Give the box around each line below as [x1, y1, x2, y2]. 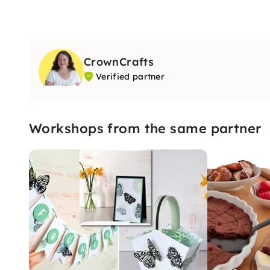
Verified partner [96, 71, 165, 82]
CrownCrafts [84, 55, 154, 69]
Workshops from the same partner [29, 119, 262, 137]
